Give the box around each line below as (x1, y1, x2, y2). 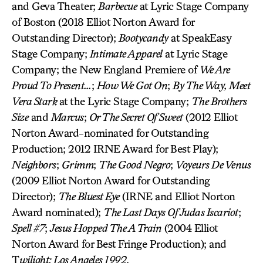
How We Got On (96, 78, 167, 92)
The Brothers (191, 94, 247, 107)
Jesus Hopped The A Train (50, 221, 161, 234)
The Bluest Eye (58, 189, 120, 203)
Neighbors (12, 157, 56, 171)
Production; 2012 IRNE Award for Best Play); (12, 141, 218, 155)
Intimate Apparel (89, 46, 163, 60)
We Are (199, 62, 230, 76)
